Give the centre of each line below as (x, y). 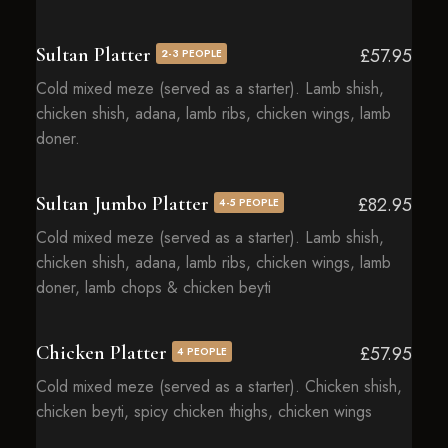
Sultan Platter (95, 55)
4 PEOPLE (201, 351)
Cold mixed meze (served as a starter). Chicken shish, (218, 386)
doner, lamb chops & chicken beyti (153, 287)
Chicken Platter (103, 353)
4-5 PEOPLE (248, 202)
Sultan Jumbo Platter (124, 204)
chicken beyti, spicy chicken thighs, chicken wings (203, 411)
